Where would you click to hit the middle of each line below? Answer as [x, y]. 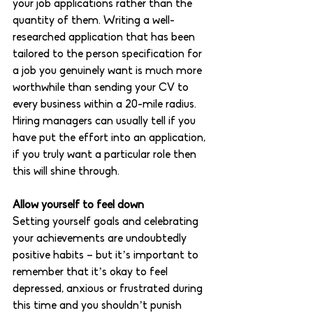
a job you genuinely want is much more [109, 72]
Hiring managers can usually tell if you [105, 122]
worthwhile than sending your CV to [102, 88]
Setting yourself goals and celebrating [107, 223]
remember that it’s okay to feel [92, 273]
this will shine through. [67, 172]
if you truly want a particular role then [106, 155]
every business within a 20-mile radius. [106, 105]
